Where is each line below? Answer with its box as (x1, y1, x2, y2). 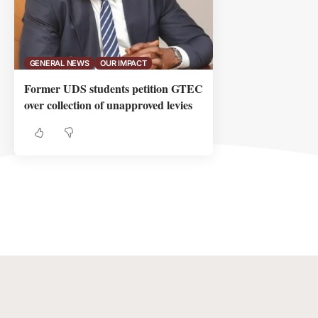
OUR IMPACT (100, 57, 147, 68)
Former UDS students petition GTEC (24, 80, 203, 97)
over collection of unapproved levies (24, 97, 199, 113)
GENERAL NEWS (29, 57, 89, 68)
